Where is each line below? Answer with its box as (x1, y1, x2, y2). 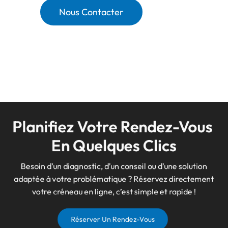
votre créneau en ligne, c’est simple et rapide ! (32, 186, 196, 196)
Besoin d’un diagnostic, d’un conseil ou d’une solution (21, 160, 207, 171)
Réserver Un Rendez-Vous (71, 214, 155, 224)
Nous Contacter (59, 6, 124, 18)
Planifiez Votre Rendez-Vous (12, 116, 216, 136)
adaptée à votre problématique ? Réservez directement (14, 173, 214, 184)
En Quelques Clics (51, 135, 177, 155)
